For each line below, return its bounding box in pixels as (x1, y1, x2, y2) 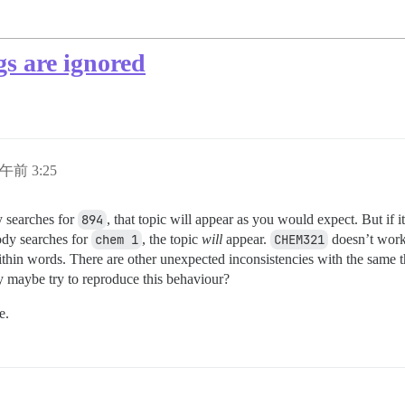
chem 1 (95, 231, 138, 249)
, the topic (142, 231, 202, 248)
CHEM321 (274, 231, 325, 249)
